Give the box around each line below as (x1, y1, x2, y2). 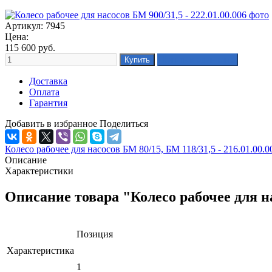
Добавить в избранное (5, 118, 97, 129)
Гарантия (29, 97, 67, 108)
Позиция (76, 228, 113, 239)
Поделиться (100, 118, 148, 129)
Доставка (29, 75, 67, 86)
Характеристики (5, 165, 73, 176)
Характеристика (7, 245, 74, 256)
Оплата (29, 86, 59, 97)
